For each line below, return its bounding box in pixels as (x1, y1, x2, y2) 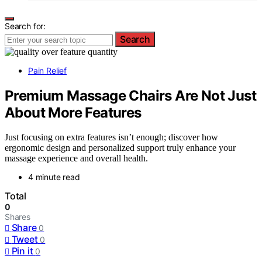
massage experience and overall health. (5, 153, 148, 164)
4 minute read (28, 172, 80, 182)
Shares (5, 212, 30, 222)
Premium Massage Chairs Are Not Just (5, 87, 256, 104)
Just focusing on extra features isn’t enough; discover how (5, 132, 218, 143)
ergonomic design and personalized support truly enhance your (5, 143, 236, 153)
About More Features (5, 104, 142, 121)
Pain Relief (28, 65, 67, 75)
